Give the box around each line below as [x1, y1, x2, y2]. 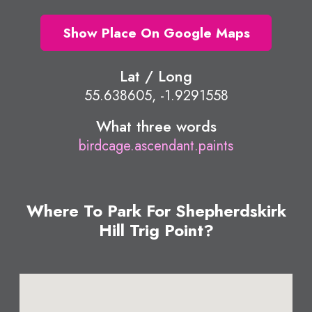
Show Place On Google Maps [62, 22, 250, 42]
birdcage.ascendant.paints [79, 136, 233, 157]
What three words [95, 116, 217, 138]
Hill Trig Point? [98, 219, 214, 243]
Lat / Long [120, 65, 192, 88]
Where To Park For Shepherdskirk [26, 199, 286, 224]
